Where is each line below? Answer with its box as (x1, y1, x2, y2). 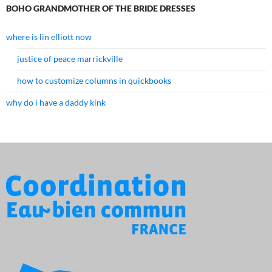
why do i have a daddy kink (6, 97, 106, 108)
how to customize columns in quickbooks (17, 75, 171, 86)
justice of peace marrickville (17, 53, 123, 64)
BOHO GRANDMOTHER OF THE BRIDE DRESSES (6, 3, 195, 14)
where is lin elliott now (6, 32, 92, 42)
